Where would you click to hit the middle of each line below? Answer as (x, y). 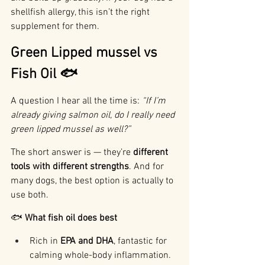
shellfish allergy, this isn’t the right (81, 13)
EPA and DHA (87, 242)
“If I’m (155, 101)
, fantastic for (141, 242)
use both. (30, 195)
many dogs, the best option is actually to (93, 181)
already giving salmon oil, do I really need (94, 116)
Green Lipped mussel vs (86, 54)
